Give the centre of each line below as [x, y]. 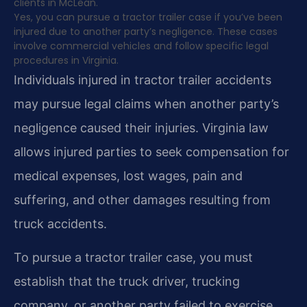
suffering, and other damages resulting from [142, 199]
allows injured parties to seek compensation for [151, 151]
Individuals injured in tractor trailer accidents [143, 79]
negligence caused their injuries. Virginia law [141, 127]
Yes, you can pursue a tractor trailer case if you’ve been [148, 17]
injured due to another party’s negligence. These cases [146, 31]
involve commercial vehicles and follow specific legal [141, 46]
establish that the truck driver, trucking [127, 282]
